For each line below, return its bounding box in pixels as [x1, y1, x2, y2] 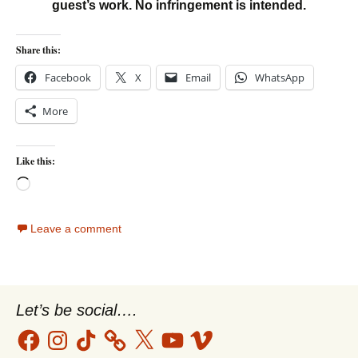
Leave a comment [30, 222, 121, 236]
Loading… [30, 178, 89, 193]
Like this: [16, 154, 55, 169]
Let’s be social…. [16, 301, 137, 320]
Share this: [16, 43, 61, 58]
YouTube [159, 326, 204, 340]
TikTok [73, 326, 105, 340]
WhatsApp [255, 70, 304, 86]
